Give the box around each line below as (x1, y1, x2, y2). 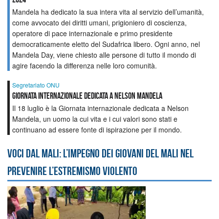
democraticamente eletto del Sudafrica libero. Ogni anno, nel (12, 39, 200, 49)
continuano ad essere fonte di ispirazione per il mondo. (12, 124, 182, 134)
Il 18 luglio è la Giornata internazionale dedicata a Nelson (12, 103, 189, 113)
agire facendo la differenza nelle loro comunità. (12, 60, 157, 70)
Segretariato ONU (12, 80, 60, 89)
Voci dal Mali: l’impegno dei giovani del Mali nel (7, 147, 194, 160)
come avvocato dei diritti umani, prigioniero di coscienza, (12, 17, 187, 27)
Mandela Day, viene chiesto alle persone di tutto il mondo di (12, 49, 196, 60)
